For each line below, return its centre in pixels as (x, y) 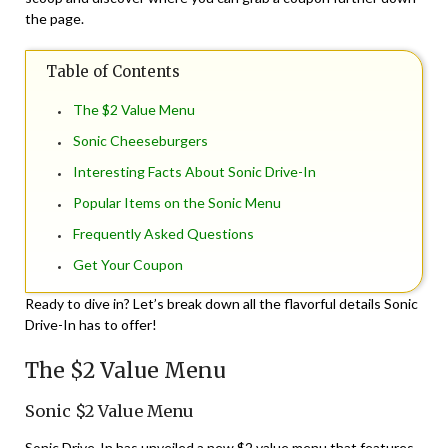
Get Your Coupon (128, 265)
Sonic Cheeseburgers (140, 141)
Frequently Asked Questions (163, 234)
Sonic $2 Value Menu (109, 411)
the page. (54, 19)
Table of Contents (113, 72)
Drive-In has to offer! (91, 325)
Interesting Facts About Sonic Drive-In (194, 172)
